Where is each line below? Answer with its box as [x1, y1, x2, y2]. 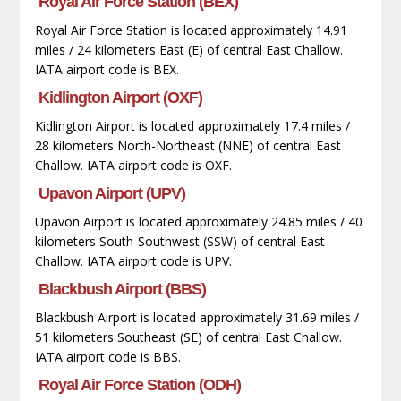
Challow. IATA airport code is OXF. [34, 156, 232, 174]
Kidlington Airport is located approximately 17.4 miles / [34, 116, 350, 134]
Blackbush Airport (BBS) [38, 279, 206, 298]
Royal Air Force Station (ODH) [38, 375, 241, 394]
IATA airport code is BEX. [34, 60, 179, 78]
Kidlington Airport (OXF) [38, 88, 202, 107]
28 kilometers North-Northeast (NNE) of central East [34, 136, 341, 154]
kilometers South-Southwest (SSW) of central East [34, 232, 325, 250]
